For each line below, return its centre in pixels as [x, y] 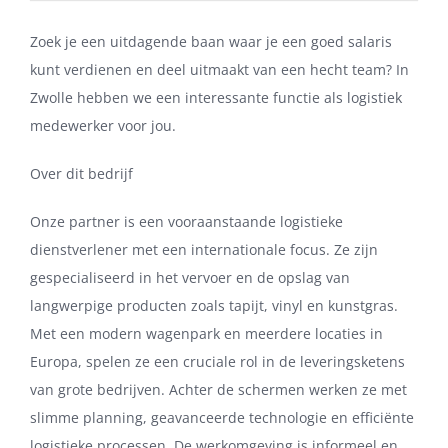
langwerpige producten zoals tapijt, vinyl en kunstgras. [214, 306]
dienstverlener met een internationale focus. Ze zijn [204, 250]
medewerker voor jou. [103, 126]
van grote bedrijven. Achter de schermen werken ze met [218, 390]
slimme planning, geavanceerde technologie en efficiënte [222, 418]
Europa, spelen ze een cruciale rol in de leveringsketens [217, 362]
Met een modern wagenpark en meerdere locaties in [206, 334]
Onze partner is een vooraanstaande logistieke [186, 222]
